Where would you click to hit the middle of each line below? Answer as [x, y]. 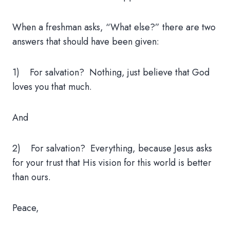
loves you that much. [52, 87]
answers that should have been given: [86, 42]
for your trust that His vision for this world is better [112, 163]
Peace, [26, 208]
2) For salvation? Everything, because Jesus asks [112, 148]
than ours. [32, 177]
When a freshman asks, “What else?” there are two [114, 27]
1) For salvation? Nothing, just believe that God [111, 72]
